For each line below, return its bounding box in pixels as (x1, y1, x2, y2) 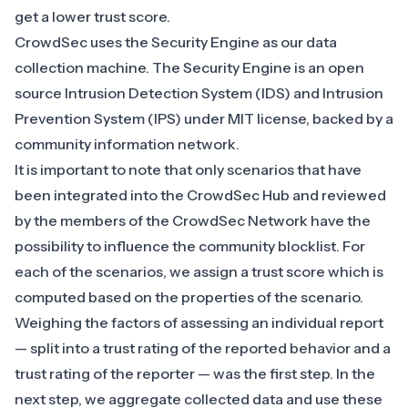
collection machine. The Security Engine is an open (15, 58, 364, 77)
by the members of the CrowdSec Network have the (15, 211, 371, 230)
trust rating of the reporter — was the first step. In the (15, 364, 375, 383)
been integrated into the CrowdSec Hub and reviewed (15, 186, 386, 205)
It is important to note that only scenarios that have (15, 160, 362, 179)
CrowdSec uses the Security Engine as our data (15, 33, 337, 52)
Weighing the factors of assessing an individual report (15, 313, 383, 332)
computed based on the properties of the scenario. (15, 288, 363, 307)
